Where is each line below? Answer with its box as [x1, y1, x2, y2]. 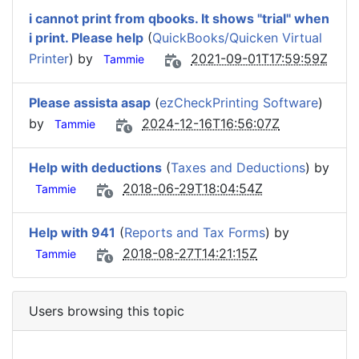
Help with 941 [29, 224, 115, 240]
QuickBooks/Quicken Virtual [152, 30, 322, 46]
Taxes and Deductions [171, 159, 305, 175]
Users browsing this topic [29, 303, 184, 319]
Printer [29, 50, 69, 67]
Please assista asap [29, 95, 151, 111]
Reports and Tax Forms [124, 224, 265, 240]
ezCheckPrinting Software [159, 95, 318, 111]
